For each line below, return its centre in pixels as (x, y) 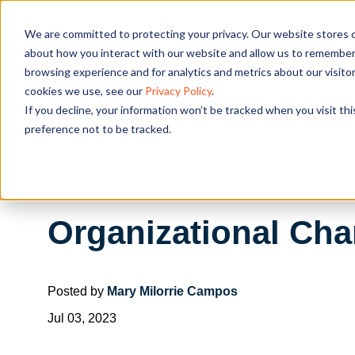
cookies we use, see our (84, 90)
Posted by (77, 291)
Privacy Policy (178, 90)
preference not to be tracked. (97, 128)
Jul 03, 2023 (82, 318)
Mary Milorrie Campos (172, 291)
